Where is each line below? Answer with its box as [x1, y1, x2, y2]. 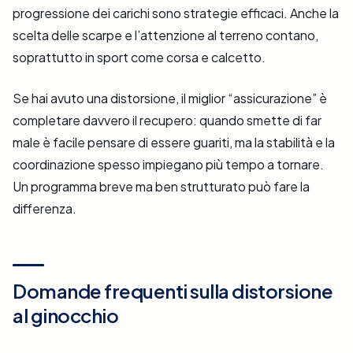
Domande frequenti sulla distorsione [13, 279, 333, 303]
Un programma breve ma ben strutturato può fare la [13, 178, 310, 195]
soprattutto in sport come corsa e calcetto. [13, 49, 266, 66]
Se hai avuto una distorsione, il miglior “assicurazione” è [13, 90, 327, 107]
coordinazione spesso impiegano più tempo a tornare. [13, 156, 324, 173]
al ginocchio [13, 303, 119, 328]
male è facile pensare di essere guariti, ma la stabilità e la [13, 134, 335, 151]
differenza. [13, 200, 76, 217]
